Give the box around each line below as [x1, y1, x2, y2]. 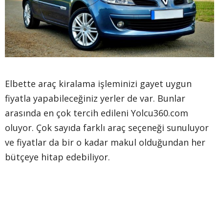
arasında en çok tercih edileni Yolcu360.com [5, 107, 188, 119]
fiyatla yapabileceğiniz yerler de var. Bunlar [5, 92, 185, 104]
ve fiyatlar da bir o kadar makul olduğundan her [5, 136, 205, 148]
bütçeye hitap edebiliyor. [5, 151, 112, 163]
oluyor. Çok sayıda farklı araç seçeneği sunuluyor [5, 121, 209, 133]
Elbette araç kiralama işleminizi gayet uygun [5, 77, 192, 89]
